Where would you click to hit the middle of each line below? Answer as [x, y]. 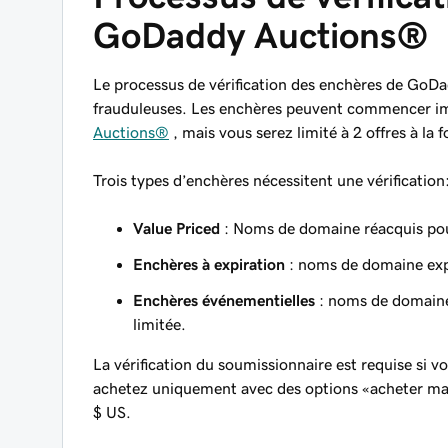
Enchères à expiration [209, 264]
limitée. [159, 324]
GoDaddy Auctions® [260, 35]
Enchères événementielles [224, 300]
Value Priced [176, 228]
